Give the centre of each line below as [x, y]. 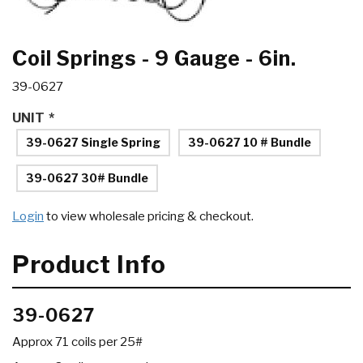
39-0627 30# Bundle [87, 178]
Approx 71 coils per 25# [77, 342]
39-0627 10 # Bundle [250, 143]
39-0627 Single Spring [93, 143]
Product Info [89, 265]
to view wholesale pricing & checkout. [149, 217]
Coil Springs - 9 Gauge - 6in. [154, 59]
